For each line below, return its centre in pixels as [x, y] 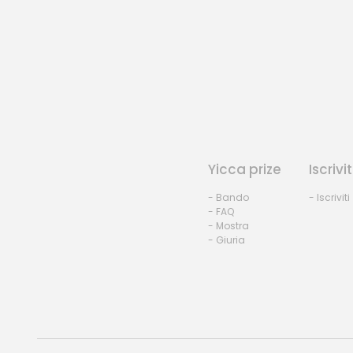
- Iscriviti [329, 198]
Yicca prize [244, 170]
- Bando [228, 198]
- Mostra [228, 226]
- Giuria [226, 240]
